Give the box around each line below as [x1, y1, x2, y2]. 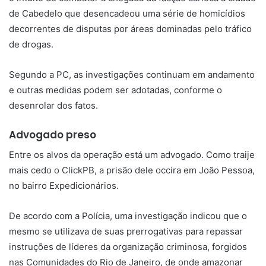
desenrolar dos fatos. [9, 100, 98, 112]
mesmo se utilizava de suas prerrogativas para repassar [9, 225, 243, 237]
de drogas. [9, 39, 53, 50]
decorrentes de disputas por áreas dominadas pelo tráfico [9, 23, 252, 35]
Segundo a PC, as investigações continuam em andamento [9, 69, 255, 81]
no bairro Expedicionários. [9, 179, 119, 191]
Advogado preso [9, 128, 96, 142]
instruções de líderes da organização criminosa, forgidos [9, 240, 247, 252]
